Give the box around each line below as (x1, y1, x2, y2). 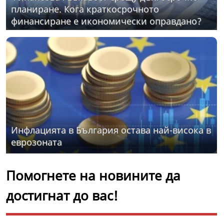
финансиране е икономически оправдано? (11, 14, 201, 27)
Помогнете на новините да (6, 166, 180, 185)
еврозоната (11, 136, 62, 148)
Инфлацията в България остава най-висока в (11, 124, 211, 136)
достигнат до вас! (6, 186, 118, 205)
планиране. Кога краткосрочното (11, 2, 159, 15)
